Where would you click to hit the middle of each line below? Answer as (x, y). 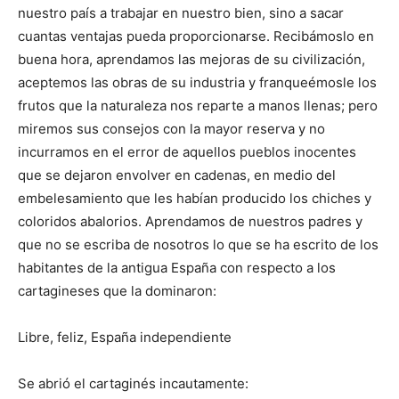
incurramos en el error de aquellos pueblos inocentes (187, 151)
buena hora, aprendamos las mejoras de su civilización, (191, 59)
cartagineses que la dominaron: (117, 290)
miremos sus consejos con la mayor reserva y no (171, 128)
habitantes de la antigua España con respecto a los (177, 267)
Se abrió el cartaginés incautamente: (133, 383)
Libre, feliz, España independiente (125, 337)
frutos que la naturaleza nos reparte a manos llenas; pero (198, 105)
